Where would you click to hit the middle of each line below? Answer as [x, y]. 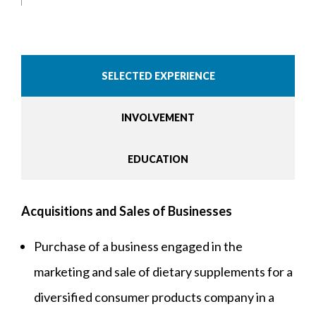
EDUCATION [158, 159]
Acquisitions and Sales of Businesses [127, 211]
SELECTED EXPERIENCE [158, 76]
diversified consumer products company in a [154, 297]
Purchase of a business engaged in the [138, 247]
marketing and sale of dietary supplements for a [163, 272]
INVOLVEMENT [158, 118]
